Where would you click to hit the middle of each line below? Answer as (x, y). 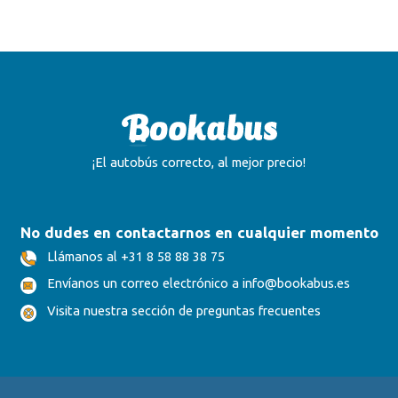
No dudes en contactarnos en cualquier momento (199, 232)
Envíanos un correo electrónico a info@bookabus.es (199, 283)
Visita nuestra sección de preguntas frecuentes (184, 310)
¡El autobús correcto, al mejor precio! (199, 162)
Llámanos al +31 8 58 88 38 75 (136, 256)
